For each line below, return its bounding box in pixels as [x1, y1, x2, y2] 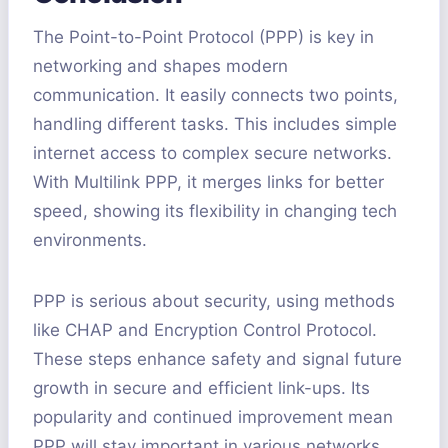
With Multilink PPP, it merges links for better [33, 172, 384, 193]
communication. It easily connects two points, [33, 85, 398, 106]
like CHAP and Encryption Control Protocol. [33, 320, 377, 341]
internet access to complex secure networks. [33, 143, 392, 164]
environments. [33, 230, 147, 251]
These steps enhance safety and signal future [33, 349, 402, 370]
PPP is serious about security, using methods [33, 291, 395, 312]
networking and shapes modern [33, 56, 288, 77]
